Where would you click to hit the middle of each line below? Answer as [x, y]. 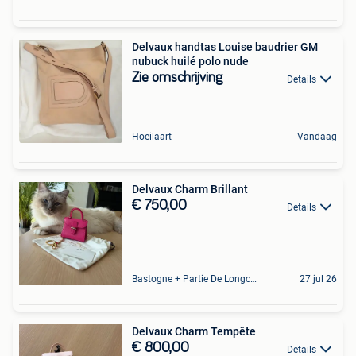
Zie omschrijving [177, 78]
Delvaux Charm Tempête [194, 332]
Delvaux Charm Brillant [190, 190]
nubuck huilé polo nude [190, 62]
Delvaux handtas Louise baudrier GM [225, 47]
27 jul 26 [318, 279]
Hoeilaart [152, 137]
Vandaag [317, 137]
